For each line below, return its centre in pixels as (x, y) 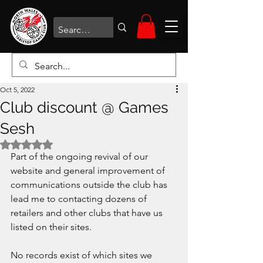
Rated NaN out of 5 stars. (73, 143)
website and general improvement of (89, 170)
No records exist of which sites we (82, 255)
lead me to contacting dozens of (80, 198)
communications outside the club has (90, 184)
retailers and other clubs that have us (88, 213)
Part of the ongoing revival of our (80, 156)
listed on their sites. (52, 227)
